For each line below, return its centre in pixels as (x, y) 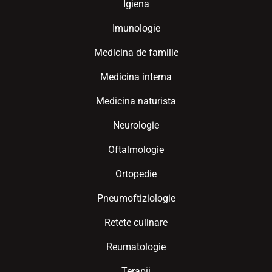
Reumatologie (136, 247)
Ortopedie (136, 174)
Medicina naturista (136, 101)
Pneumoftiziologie (136, 198)
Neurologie (136, 125)
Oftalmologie (136, 150)
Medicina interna (136, 77)
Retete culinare (136, 223)
